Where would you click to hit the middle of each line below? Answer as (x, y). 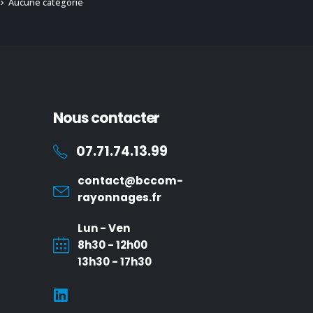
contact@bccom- (130, 180)
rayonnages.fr (119, 197)
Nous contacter (107, 117)
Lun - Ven (104, 228)
